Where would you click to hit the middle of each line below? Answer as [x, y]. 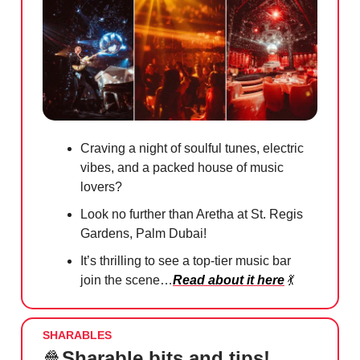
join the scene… [127, 280]
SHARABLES [77, 335]
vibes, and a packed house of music [182, 167]
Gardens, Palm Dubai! [143, 233]
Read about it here [229, 280]
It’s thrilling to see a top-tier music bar [186, 260]
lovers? [101, 186]
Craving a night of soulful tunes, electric [192, 148]
